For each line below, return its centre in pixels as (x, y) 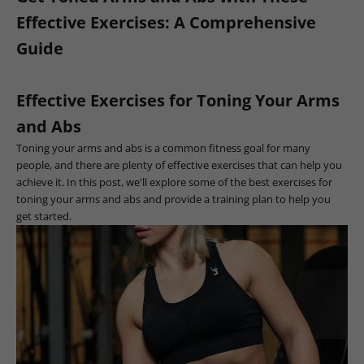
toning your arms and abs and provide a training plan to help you (173, 199)
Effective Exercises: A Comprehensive (166, 22)
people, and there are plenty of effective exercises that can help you (179, 165)
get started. (44, 216)
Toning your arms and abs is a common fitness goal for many (163, 147)
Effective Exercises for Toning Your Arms (178, 100)
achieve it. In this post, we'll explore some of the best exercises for (174, 182)
